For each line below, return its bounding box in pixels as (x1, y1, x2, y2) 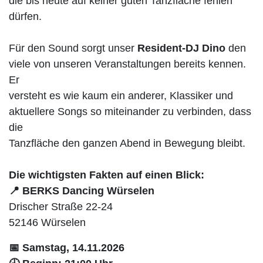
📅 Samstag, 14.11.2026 (9, 242, 124, 254)
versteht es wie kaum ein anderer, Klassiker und (9, 90, 233, 102)
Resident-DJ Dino (137, 42, 225, 54)
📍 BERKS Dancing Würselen (9, 185, 154, 197)
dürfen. (9, 11, 42, 22)
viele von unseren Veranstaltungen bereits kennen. (9, 58, 246, 70)
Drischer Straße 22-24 (9, 201, 113, 213)
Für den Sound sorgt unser (9, 42, 137, 54)
